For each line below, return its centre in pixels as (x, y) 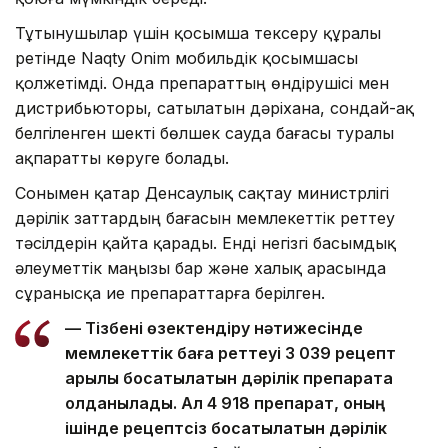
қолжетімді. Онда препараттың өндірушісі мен (202, 83)
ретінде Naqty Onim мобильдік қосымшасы (186, 58)
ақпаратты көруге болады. (122, 158)
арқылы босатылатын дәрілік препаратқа (229, 378)
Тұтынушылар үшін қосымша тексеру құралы (198, 33)
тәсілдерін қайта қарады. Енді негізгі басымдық (205, 243)
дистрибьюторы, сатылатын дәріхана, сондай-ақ (214, 108)
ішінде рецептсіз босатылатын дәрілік (226, 428)
